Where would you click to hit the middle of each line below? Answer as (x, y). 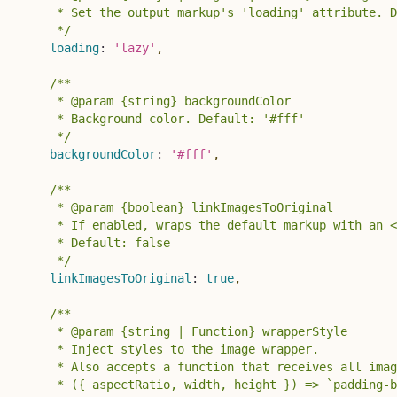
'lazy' (135, 47)
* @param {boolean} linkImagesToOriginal (181, 207)
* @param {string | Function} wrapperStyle (188, 331)
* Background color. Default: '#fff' (163, 118)
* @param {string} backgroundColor (156, 101)
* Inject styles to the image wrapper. (170, 349)
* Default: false (96, 242)
